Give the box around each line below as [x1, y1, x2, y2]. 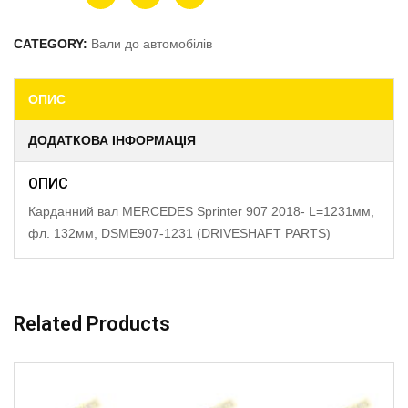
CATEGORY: [14, 36, 91, 51]
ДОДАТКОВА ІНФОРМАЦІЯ [28, 133, 196, 148]
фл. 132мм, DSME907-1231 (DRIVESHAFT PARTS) [28, 226, 331, 240]
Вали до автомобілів [91, 36, 212, 51]
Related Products [14, 312, 170, 335]
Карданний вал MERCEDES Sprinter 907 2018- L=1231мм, [28, 204, 374, 219]
